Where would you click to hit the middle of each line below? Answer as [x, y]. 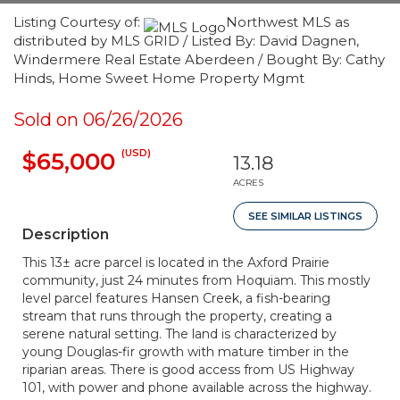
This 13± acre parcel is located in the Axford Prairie [176, 262]
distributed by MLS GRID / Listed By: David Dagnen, [186, 41]
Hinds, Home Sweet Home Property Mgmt [159, 78]
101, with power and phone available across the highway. [197, 387]
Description [66, 234]
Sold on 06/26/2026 [98, 120]
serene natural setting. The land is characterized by [179, 334]
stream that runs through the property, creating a [177, 316]
